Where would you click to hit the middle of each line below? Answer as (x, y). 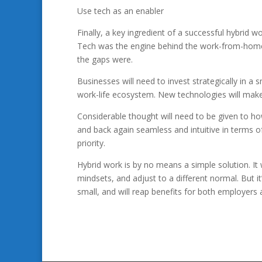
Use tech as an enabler (120, 11)
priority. (91, 143)
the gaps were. (105, 59)
